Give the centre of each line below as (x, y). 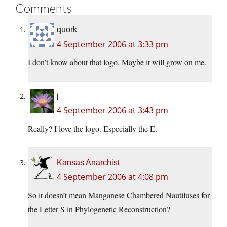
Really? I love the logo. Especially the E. (92, 129)
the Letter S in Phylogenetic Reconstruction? (99, 209)
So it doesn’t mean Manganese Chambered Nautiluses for (119, 195)
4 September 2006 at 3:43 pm (112, 111)
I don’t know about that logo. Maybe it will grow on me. (117, 62)
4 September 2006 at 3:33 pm (112, 44)
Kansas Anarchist (88, 163)
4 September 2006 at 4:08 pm (112, 177)
